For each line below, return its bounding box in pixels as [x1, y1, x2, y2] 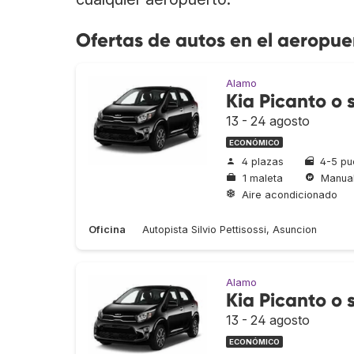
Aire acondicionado [242, 188, 337, 201]
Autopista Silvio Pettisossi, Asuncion [142, 224, 317, 236]
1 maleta [243, 171, 283, 184]
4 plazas [242, 156, 284, 168]
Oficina [88, 224, 126, 236]
